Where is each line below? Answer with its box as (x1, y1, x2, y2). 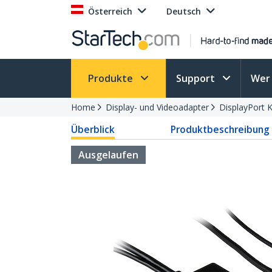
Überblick (71, 123, 115, 136)
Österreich (88, 5, 132, 17)
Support (176, 72, 217, 85)
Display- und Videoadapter (106, 101, 209, 113)
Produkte (88, 72, 135, 85)
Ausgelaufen (78, 148, 138, 161)
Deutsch (166, 5, 201, 17)
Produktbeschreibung (170, 123, 270, 136)
